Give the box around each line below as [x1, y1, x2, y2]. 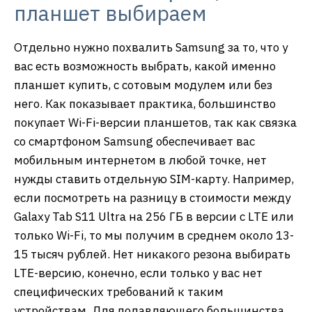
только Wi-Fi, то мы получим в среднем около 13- [14, 227, 294, 243]
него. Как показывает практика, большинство [14, 95, 276, 111]
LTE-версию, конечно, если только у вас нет [14, 265, 263, 281]
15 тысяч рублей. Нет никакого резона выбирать [14, 246, 290, 262]
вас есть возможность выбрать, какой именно [14, 58, 276, 74]
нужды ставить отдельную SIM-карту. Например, [14, 171, 294, 187]
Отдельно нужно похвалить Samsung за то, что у [14, 39, 288, 55]
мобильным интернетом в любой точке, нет [14, 152, 267, 168]
